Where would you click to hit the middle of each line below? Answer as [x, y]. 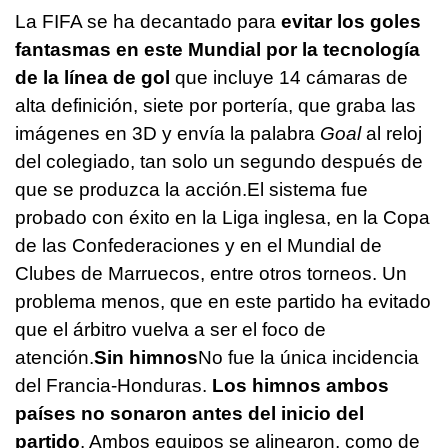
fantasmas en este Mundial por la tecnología [217, 49]
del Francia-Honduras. [113, 385]
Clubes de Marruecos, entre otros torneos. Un [211, 273]
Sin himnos [146, 357]
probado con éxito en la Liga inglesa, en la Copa [222, 217]
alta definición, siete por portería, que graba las [215, 105]
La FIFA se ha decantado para [148, 21]
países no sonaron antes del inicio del [189, 413]
